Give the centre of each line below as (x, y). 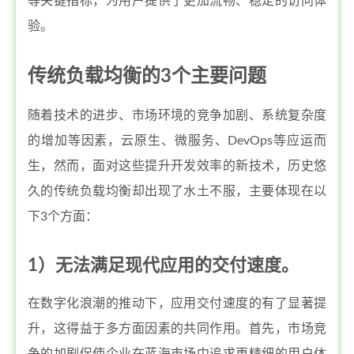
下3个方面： (63, 217)
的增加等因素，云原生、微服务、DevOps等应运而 (177, 141)
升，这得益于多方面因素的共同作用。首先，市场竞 (177, 329)
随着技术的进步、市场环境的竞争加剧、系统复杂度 (177, 115)
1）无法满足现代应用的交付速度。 (163, 265)
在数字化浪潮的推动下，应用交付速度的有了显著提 (177, 303)
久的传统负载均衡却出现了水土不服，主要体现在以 (177, 191)
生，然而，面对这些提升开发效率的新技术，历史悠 (177, 166)
